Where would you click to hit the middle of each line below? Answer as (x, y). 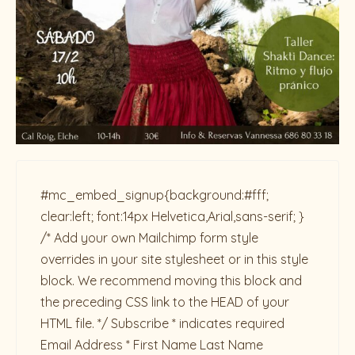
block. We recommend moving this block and (171, 281)
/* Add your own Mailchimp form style (149, 238)
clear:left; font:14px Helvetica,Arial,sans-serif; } (172, 216)
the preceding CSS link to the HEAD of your (165, 302)
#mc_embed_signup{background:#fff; (155, 195)
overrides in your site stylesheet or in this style (174, 259)
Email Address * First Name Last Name (152, 345)
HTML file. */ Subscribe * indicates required (162, 323)
